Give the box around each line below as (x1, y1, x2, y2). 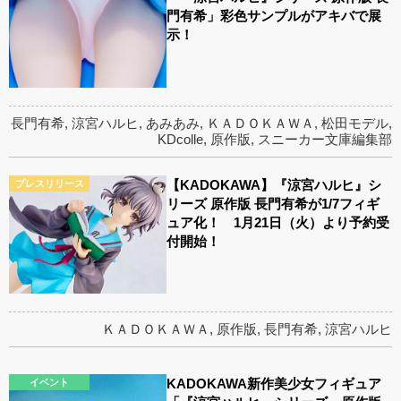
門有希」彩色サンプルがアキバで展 (166, 8, 382, 24)
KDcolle (158, 131, 203, 147)
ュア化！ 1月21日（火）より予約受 (166, 214, 390, 230)
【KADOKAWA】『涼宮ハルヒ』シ (166, 176, 382, 192)
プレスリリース (14, 177, 84, 189)
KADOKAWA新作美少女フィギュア (166, 375, 382, 391)
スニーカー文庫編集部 (258, 131, 392, 147)
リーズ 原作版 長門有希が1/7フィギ (166, 195, 380, 211)
